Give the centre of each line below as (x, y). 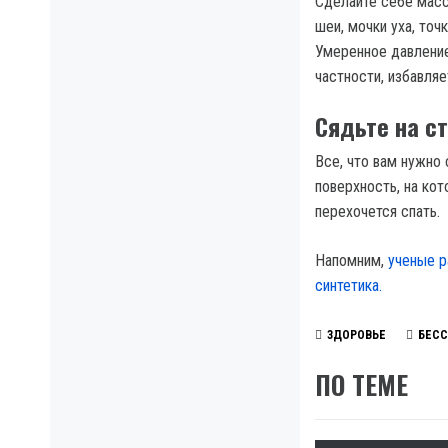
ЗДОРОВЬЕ (356, 335)
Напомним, (351, 260)
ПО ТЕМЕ (361, 384)
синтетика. (348, 285)
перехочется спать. (377, 211)
